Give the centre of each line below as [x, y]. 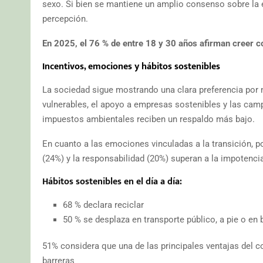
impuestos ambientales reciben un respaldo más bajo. [149, 119]
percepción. [65, 18]
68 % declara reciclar [103, 205]
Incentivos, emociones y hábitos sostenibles [131, 66]
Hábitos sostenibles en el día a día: [112, 181]
